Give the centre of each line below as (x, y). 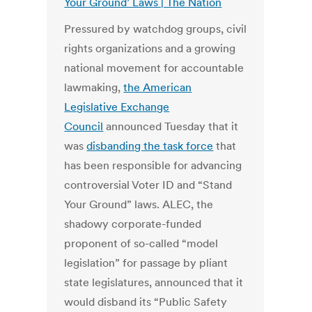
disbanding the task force (150, 146)
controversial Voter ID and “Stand (148, 185)
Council (84, 126)
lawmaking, (94, 87)
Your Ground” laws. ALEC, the (139, 204)
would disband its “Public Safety (146, 302)
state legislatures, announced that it (154, 282)
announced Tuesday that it (171, 126)
